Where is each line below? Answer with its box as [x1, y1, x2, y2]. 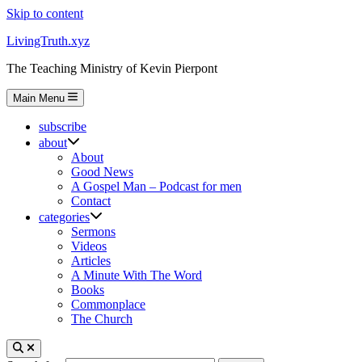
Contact [71, 194, 111, 208]
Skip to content [6, 6, 83, 20]
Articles [71, 254, 111, 268]
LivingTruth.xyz [6, 34, 90, 48]
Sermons [71, 225, 116, 239]
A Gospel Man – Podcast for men [71, 179, 242, 194]
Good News [71, 165, 133, 179]
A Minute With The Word [71, 268, 202, 283]
